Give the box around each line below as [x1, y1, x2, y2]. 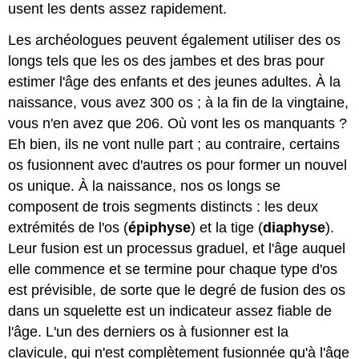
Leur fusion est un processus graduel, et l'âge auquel [8, 240, 346, 256]
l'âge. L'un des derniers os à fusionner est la [8, 323, 289, 340]
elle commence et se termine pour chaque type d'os [8, 260, 338, 277]
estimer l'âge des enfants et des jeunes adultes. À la [8, 73, 341, 90]
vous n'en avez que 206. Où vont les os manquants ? [8, 115, 348, 131]
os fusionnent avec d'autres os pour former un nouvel [8, 156, 348, 173]
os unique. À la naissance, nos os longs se [8, 177, 281, 194]
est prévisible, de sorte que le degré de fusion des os [8, 281, 346, 298]
